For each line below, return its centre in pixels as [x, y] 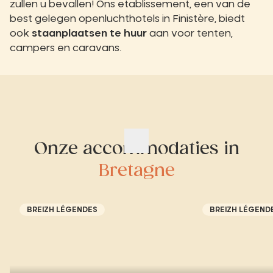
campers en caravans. [66, 48]
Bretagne [136, 171]
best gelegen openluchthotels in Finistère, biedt [127, 19]
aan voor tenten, [190, 34]
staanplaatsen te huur [88, 34]
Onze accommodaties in [136, 149]
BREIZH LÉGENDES [62, 210]
